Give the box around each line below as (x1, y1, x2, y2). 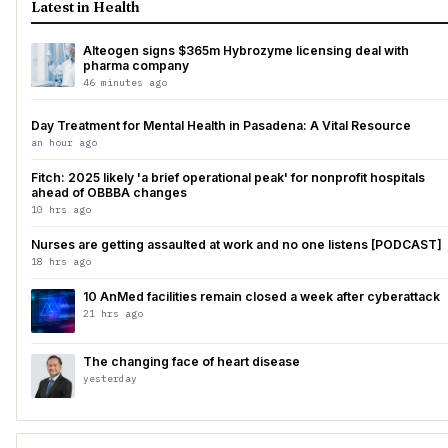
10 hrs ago (31, 203, 91, 216)
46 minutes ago (83, 76, 167, 89)
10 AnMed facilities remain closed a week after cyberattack (83, 289, 440, 304)
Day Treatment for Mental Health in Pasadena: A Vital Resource (31, 118, 411, 133)
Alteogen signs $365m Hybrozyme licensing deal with (83, 43, 409, 58)
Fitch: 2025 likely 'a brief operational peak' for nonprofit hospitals (31, 170, 425, 185)
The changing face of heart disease (83, 354, 300, 369)
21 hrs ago (83, 307, 143, 320)
